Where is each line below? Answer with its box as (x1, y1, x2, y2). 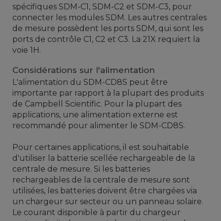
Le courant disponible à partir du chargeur (12, 208, 181, 218)
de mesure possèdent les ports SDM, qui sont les (12, 24, 203, 34)
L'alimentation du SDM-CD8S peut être (12, 77, 168, 87)
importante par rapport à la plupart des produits (12, 88, 204, 98)
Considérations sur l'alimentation (12, 65, 155, 75)
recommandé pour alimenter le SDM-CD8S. (12, 121, 185, 131)
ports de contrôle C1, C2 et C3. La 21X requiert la (12, 35, 200, 44)
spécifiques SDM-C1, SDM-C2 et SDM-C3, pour (12, 2, 192, 12)
